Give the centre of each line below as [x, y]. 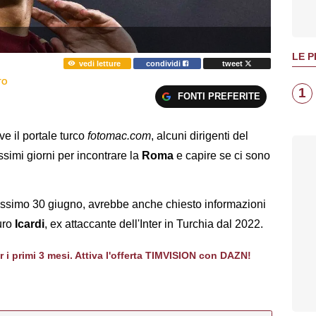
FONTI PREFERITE [219, 96]
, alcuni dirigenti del [200, 136]
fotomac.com [119, 136]
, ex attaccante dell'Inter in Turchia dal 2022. [154, 224]
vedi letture [99, 63]
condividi [165, 63]
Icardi [30, 224]
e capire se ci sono [223, 156]
